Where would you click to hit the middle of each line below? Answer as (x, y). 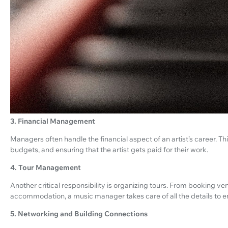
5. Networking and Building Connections (79, 214)
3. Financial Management (53, 121)
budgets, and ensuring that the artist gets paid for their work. (109, 150)
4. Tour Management (46, 168)
